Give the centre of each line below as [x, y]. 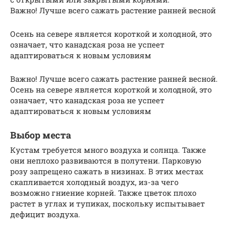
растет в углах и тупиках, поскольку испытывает [108, 203]
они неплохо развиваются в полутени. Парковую [106, 160]
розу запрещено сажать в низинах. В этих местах [107, 171]
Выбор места [41, 135]
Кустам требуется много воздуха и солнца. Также [108, 150]
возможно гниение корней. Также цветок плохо [103, 192]
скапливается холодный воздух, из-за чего [94, 182]
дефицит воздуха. [45, 214]
